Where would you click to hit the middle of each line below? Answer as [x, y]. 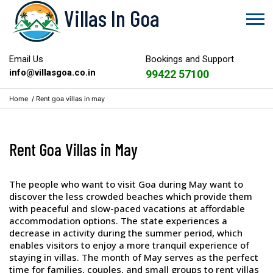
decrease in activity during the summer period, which [126, 233]
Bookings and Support [190, 59]
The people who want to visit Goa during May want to [126, 184]
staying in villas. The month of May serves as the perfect [134, 257]
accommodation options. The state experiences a [118, 221]
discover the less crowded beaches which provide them [131, 196]
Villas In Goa [112, 18]
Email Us [26, 59]
